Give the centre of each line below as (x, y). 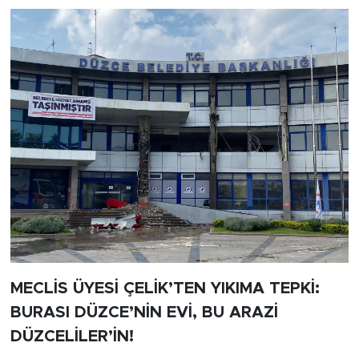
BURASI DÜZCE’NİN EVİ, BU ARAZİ (144, 312)
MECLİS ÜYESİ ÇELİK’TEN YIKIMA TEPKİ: (165, 288)
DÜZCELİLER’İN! (72, 336)
